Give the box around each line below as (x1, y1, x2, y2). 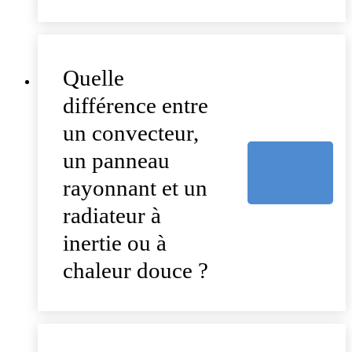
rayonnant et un (63, 175, 207, 201)
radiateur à (63, 203, 161, 229)
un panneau (63, 148, 170, 174)
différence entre (63, 93, 208, 119)
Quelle (63, 65, 124, 91)
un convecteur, (63, 120, 199, 146)
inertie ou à (63, 230, 167, 256)
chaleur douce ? (63, 258, 208, 284)
